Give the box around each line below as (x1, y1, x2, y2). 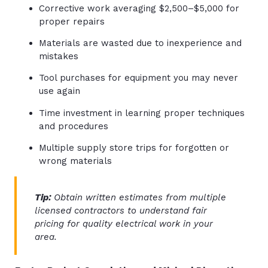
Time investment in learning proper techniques (39, 107, 245, 118)
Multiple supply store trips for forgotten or (39, 142, 229, 154)
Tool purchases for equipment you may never (39, 72, 238, 84)
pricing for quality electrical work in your (35, 218, 213, 230)
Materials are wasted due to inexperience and (39, 37, 242, 48)
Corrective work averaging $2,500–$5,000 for (39, 2, 239, 14)
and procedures (39, 120, 108, 132)
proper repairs (39, 16, 105, 27)
